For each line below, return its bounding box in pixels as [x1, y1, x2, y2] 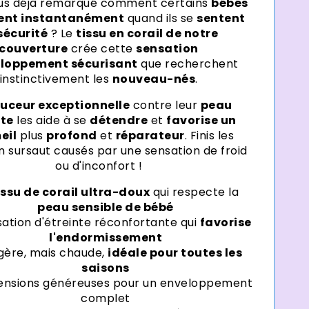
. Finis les [184, 128, 235, 144]
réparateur [115, 128, 185, 144]
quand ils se [124, 10, 197, 27]
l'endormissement [49, 230, 163, 246]
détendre [90, 112, 148, 129]
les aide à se [13, 112, 90, 129]
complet [81, 290, 130, 307]
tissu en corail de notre [76, 26, 219, 42]
